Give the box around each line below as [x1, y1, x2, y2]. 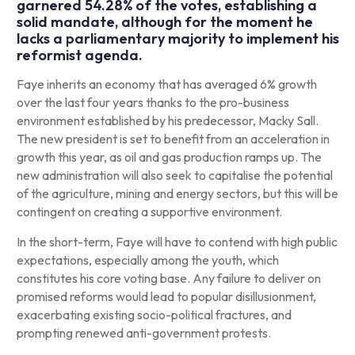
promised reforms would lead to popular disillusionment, [16, 288, 316, 305]
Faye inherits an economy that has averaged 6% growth [16, 76, 317, 93]
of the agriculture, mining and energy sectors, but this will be [16, 185, 338, 202]
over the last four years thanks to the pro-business [16, 94, 289, 111]
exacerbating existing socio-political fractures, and [16, 307, 292, 323]
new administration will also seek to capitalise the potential [16, 167, 333, 184]
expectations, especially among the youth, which [16, 252, 279, 269]
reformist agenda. [16, 46, 143, 65]
